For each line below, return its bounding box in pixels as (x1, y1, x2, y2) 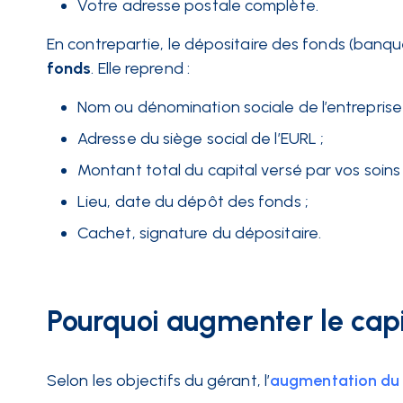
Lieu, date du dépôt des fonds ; (77, 192, 309, 211)
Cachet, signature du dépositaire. (77, 223, 321, 243)
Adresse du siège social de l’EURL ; (77, 129, 325, 148)
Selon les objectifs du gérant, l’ (47, 371, 270, 390)
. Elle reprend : (91, 58, 193, 78)
